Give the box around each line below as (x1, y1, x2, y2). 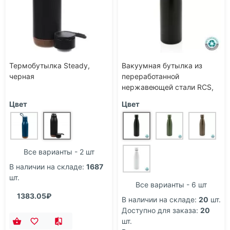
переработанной (122, 71, 179, 81)
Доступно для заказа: (122, 205, 198, 215)
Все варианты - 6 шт (136, 180, 207, 189)
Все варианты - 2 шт (23, 147, 94, 156)
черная (9, 71, 34, 81)
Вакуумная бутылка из (122, 61, 202, 70)
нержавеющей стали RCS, (122, 82, 214, 91)
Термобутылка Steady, (9, 61, 90, 70)
